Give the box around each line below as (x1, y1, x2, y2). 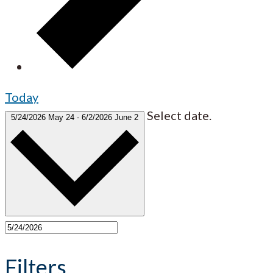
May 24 (48, 113, 77, 122)
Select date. (147, 108, 211, 123)
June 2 (115, 113, 138, 122)
